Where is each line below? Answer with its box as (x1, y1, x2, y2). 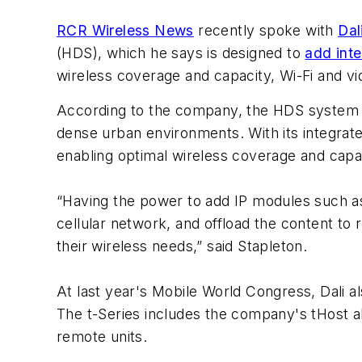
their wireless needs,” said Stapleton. (57, 237, 308, 255)
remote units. (57, 327, 148, 345)
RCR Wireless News (57, 21, 194, 39)
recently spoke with (193, 21, 339, 39)
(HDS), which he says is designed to (57, 44, 305, 61)
